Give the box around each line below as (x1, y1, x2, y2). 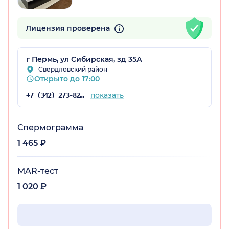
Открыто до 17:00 (34, 74, 100, 84)
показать (90, 90, 124, 100)
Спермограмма (17, 123, 83, 133)
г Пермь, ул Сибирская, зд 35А (26, 55, 142, 64)
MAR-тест (17, 166, 58, 176)
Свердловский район (38, 65, 107, 74)
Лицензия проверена (26, 24, 112, 33)
